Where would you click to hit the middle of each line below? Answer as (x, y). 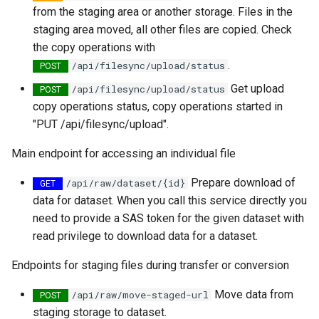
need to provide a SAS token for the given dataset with (168, 218)
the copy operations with (94, 47)
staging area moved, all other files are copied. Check (162, 30)
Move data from (252, 294)
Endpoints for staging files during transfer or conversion (150, 265)
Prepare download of (242, 183)
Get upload (256, 89)
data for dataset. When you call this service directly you (170, 200)
